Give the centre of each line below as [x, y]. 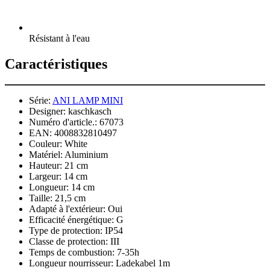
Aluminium [86, 155]
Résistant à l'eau [59, 39]
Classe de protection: [68, 242]
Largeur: [45, 177]
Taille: [41, 198]
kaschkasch [90, 111]
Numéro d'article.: [63, 122]
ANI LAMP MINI [88, 101]
